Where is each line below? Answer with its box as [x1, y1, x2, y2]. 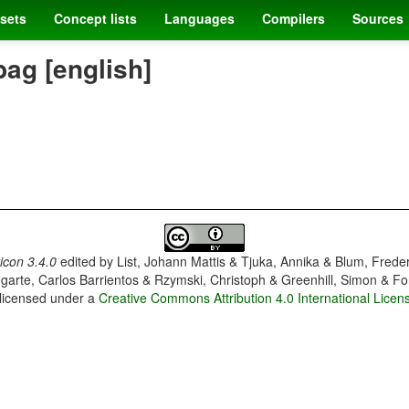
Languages [164, 9, 235, 27]
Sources [352, 9, 404, 27]
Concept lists [54, 9, 137, 27]
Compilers [262, 9, 325, 27]
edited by [56, 252, 117, 271]
